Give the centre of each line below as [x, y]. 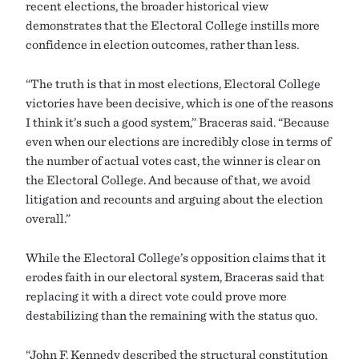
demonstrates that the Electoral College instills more [173, 25]
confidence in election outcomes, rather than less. [162, 44]
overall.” [48, 218]
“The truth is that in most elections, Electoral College [173, 84]
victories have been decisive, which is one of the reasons [179, 103]
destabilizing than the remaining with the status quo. [171, 315]
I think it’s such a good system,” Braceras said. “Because [177, 122]
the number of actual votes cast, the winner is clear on [173, 161]
